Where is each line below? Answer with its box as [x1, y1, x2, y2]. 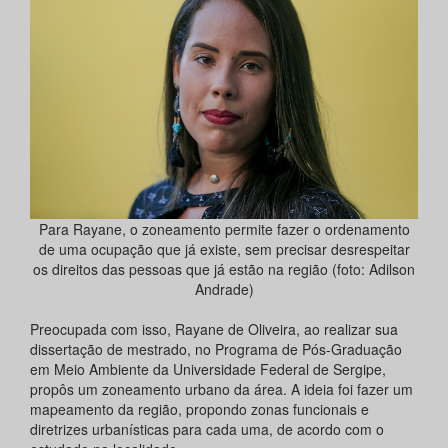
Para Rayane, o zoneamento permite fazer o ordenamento [38, 218, 410, 239]
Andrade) [194, 278, 254, 299]
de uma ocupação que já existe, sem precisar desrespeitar [38, 238, 410, 259]
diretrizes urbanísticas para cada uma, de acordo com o [30, 418, 384, 439]
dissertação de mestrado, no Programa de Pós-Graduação [30, 338, 402, 359]
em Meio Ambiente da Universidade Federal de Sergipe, [30, 358, 386, 379]
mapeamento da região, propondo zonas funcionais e [30, 398, 369, 419]
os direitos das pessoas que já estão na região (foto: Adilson [33, 258, 415, 279]
